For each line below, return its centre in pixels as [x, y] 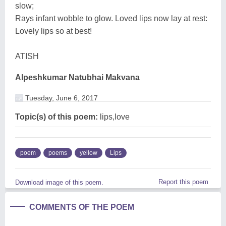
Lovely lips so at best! [53, 31]
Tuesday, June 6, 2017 [61, 98]
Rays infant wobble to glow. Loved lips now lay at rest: [111, 18]
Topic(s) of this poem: [56, 117]
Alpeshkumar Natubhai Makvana [77, 77]
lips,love [114, 117]
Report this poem [183, 182]
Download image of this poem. [59, 182]
